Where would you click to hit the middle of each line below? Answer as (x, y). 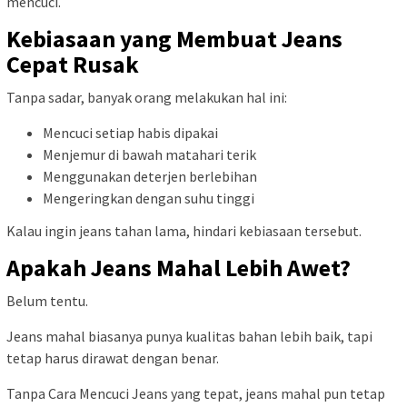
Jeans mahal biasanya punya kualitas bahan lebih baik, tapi (189, 336)
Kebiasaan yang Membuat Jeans (174, 39)
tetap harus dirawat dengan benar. (113, 357)
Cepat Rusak (73, 65)
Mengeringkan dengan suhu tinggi (149, 199)
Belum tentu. (47, 300)
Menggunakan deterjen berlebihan (150, 177)
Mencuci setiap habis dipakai (130, 133)
